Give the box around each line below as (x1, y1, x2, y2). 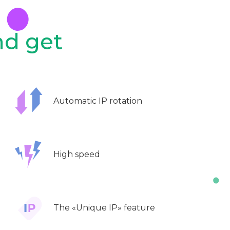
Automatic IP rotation (53, 95, 142, 106)
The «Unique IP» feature (53, 202, 155, 213)
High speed (53, 149, 100, 159)
